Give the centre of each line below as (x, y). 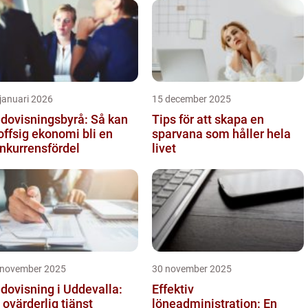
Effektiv (173, 289)
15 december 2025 (191, 99)
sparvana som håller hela (221, 133)
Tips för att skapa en (208, 119)
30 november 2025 (192, 268)
